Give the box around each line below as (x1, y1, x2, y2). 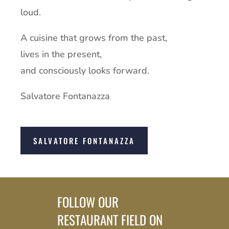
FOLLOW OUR (57, 192, 119, 212)
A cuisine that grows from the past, (20, 31, 168, 44)
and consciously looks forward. (20, 64, 150, 77)
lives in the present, (20, 48, 102, 60)
